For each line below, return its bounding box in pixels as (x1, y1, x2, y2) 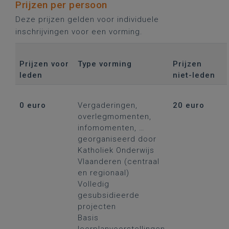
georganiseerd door (77, 134, 156, 144)
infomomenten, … (77, 123, 145, 132)
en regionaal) (77, 168, 129, 177)
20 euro (172, 101, 204, 110)
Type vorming (77, 59, 132, 68)
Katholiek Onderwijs (77, 146, 154, 155)
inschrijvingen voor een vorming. (15, 27, 143, 36)
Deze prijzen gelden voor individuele (15, 15, 159, 24)
